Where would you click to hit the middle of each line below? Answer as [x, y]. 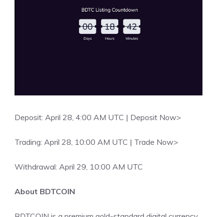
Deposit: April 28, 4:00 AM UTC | [72, 117]
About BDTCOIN [45, 192]
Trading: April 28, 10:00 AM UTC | [74, 142]
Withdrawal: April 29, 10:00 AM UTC [79, 167]
